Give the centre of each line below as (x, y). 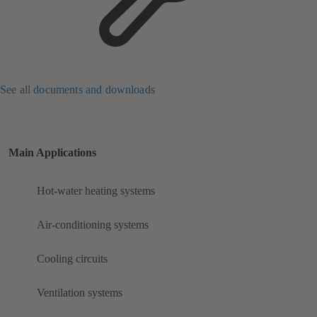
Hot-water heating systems (96, 191)
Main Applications (52, 153)
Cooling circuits (72, 259)
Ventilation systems (80, 293)
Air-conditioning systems (93, 225)
